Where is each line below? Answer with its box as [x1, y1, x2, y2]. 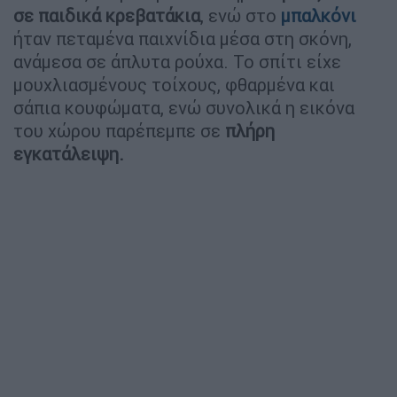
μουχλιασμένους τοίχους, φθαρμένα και [13, 73, 335, 96]
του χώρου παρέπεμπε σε [13, 119, 225, 142]
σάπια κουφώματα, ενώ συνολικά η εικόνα [13, 96, 354, 119]
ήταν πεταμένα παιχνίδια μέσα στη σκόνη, [13, 27, 352, 50]
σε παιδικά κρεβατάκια [13, 4, 200, 27]
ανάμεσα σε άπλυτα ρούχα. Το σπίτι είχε [13, 50, 341, 73]
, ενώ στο [200, 4, 281, 27]
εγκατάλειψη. [13, 142, 124, 165]
